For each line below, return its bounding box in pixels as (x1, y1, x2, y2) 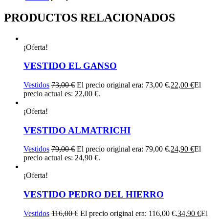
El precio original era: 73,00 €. (77, 80, 171, 89)
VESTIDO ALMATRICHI (23, 125, 131, 135)
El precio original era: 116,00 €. (80, 209, 177, 218)
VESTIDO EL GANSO (23, 61, 117, 71)
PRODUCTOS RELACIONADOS (4, 11, 175, 24)
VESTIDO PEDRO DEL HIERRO (23, 189, 164, 200)
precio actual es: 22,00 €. (23, 89, 100, 98)
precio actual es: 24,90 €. (23, 153, 100, 162)
